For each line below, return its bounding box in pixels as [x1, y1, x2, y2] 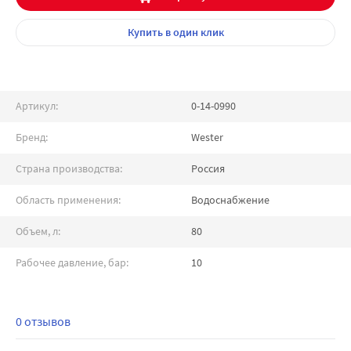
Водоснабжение [191, 193, 270, 207]
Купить [127, 25, 163, 39]
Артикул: [16, 99, 58, 113]
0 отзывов [16, 313, 71, 329]
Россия [191, 161, 225, 175]
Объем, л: [16, 224, 60, 238]
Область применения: [16, 193, 121, 207]
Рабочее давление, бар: [16, 255, 128, 270]
